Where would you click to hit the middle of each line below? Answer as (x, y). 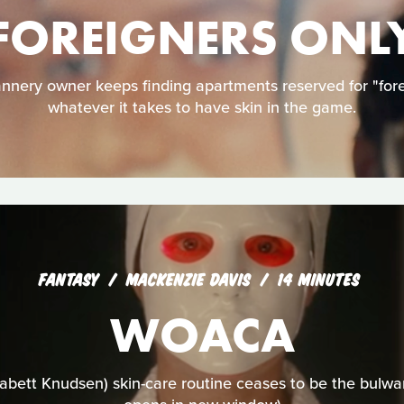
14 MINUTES (319, 278)
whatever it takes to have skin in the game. (202, 108)
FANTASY (69, 278)
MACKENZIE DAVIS (191, 278)
